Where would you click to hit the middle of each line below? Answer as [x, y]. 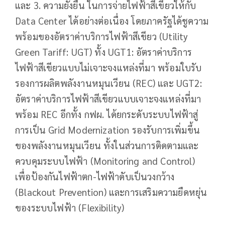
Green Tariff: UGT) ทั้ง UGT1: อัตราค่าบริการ [104, 52]
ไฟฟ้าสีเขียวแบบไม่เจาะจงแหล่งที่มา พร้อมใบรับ [108, 68]
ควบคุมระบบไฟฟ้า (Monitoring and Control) [105, 161]
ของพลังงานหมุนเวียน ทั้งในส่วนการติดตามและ [107, 145]
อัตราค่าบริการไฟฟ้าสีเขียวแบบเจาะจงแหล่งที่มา [108, 99]
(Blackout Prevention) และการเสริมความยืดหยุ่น [111, 192]
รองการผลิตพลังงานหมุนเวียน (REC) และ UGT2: [108, 83]
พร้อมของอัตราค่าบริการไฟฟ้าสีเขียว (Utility [102, 36]
